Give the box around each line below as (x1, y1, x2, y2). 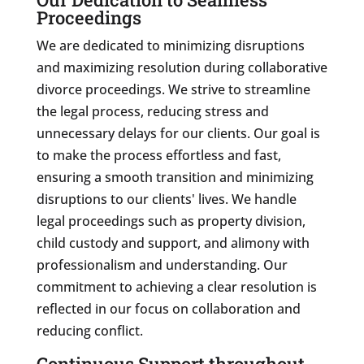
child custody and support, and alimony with (36, 233, 310, 252)
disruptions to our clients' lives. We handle (36, 189, 297, 208)
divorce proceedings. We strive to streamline (36, 80, 310, 98)
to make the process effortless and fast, (36, 145, 281, 164)
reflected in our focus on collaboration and (36, 299, 301, 318)
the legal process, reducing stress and (36, 102, 269, 120)
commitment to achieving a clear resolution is (36, 277, 317, 296)
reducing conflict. (36, 321, 143, 340)
